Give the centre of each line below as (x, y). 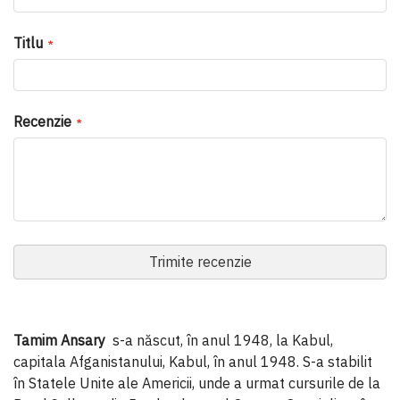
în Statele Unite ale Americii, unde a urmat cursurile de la (197, 383)
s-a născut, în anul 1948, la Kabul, (219, 340)
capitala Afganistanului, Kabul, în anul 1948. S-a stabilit (193, 361)
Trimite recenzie (200, 261)
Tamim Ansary (59, 340)
